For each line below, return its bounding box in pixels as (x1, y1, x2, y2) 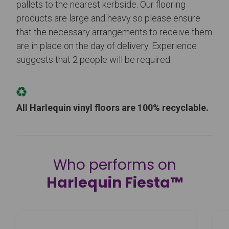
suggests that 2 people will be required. (16, 54, 172, 65)
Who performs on (53, 155, 176, 175)
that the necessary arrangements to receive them (16, 27, 212, 38)
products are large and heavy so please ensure (16, 13, 200, 24)
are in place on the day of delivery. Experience (16, 40, 197, 52)
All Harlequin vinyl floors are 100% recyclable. (16, 102, 209, 113)
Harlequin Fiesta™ (46, 173, 183, 193)
